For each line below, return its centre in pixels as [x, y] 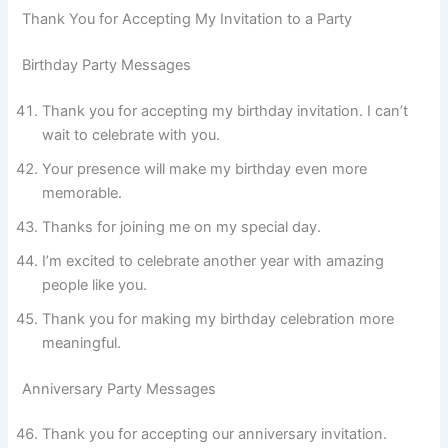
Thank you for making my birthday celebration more [218, 318]
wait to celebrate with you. [131, 134]
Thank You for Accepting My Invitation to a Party [187, 18]
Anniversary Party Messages [119, 388]
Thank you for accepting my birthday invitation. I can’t [225, 110]
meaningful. [82, 342]
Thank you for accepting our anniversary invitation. [215, 434]
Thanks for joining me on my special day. [182, 226]
